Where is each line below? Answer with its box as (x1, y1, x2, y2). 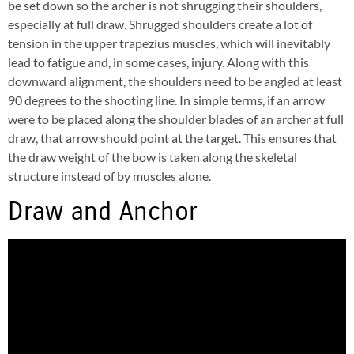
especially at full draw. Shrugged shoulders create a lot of (8, 17, 312, 32)
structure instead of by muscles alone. (8, 168, 211, 184)
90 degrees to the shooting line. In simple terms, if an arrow (8, 92, 325, 108)
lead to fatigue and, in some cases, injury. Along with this (8, 55, 309, 70)
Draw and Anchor (8, 196, 198, 228)
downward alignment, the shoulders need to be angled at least (8, 73, 342, 89)
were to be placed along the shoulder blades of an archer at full (8, 111, 344, 127)
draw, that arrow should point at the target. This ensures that (8, 130, 337, 146)
